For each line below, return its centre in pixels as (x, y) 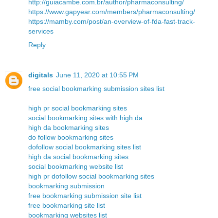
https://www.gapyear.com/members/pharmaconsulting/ (112, 12)
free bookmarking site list (67, 206)
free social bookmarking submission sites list (96, 89)
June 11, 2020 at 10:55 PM (97, 75)
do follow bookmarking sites (71, 137)
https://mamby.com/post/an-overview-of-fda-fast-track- (112, 22)
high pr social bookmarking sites (78, 108)
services (41, 31)
